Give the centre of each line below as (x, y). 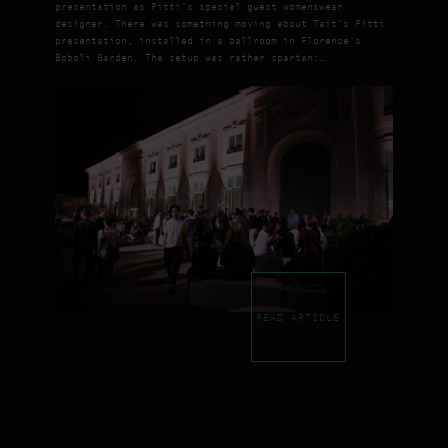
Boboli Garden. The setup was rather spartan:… (189, 57)
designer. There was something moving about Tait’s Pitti (219, 23)
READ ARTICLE (298, 317)
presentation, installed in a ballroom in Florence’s (207, 40)
